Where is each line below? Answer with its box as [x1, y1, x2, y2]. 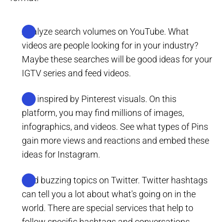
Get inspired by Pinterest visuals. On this [22, 94, 176, 105]
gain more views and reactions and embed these [22, 135, 209, 146]
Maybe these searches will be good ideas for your [22, 54, 212, 65]
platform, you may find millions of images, [22, 108, 184, 118]
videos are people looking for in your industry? [22, 40, 198, 51]
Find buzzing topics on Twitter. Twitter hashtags [22, 175, 208, 186]
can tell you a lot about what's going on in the [22, 189, 196, 200]
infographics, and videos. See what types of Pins [22, 121, 208, 132]
